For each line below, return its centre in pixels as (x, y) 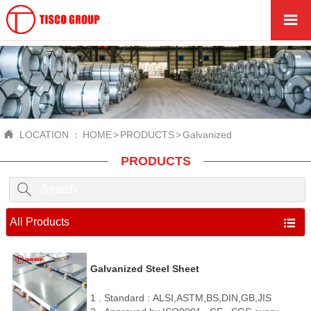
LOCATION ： (50, 134)
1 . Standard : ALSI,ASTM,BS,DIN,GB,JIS (181, 297)
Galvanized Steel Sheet (145, 268)
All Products (40, 222)
